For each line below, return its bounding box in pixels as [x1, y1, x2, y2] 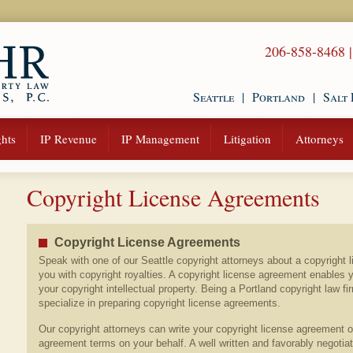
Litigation [224, 131, 271, 147]
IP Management [121, 131, 199, 147]
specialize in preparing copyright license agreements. [39, 297, 281, 309]
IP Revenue [40, 131, 97, 147]
